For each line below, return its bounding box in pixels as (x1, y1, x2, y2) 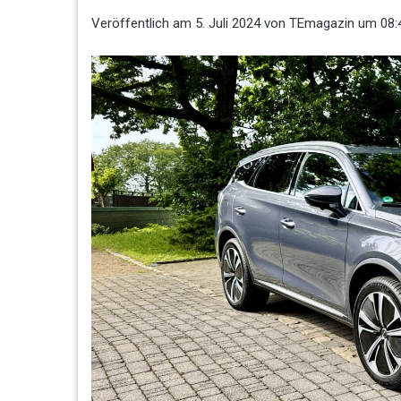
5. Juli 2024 (195, 14, 260, 31)
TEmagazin (289, 14, 354, 31)
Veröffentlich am (91, 14, 195, 31)
